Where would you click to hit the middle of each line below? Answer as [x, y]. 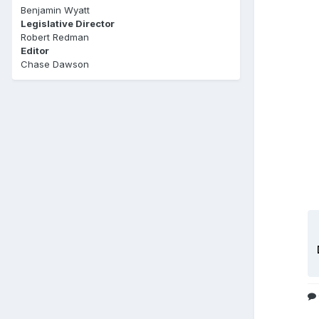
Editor [35, 50]
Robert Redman [55, 37]
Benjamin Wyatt [55, 10]
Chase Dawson [55, 64]
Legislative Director [68, 23]
